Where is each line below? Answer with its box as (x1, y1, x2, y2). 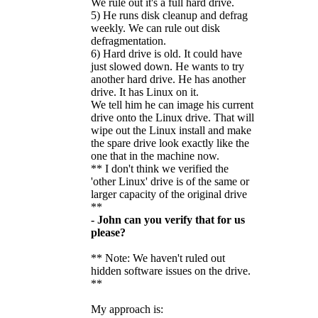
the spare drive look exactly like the (91, 136, 249, 149)
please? (91, 226, 126, 238)
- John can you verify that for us (91, 213, 245, 226)
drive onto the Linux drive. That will (91, 111, 254, 124)
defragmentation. (91, 34, 166, 47)
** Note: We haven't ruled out (91, 251, 225, 264)
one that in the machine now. (91, 149, 219, 162)
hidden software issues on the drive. (91, 264, 251, 277)
